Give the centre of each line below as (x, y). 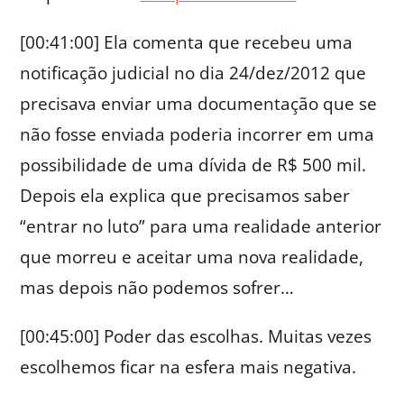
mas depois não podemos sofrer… (157, 287)
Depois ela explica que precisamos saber (185, 195)
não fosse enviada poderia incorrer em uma (197, 134)
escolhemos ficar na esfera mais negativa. (188, 367)
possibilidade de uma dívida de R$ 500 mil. (193, 165)
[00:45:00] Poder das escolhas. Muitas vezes (196, 336)
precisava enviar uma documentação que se (199, 103)
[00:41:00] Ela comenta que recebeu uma (187, 42)
